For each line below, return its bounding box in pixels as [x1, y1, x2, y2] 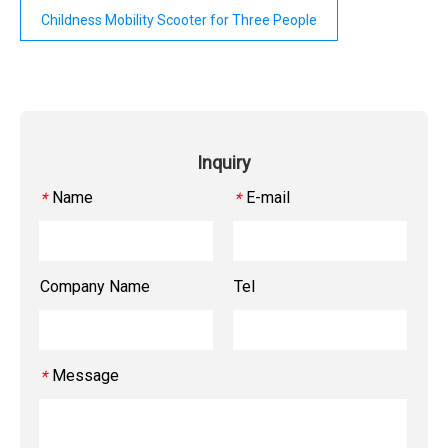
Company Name [40, 277, 150, 297]
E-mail [246, 188, 290, 208]
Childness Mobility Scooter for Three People [41, 12, 317, 29]
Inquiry [197, 152, 251, 174]
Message [52, 366, 119, 386]
